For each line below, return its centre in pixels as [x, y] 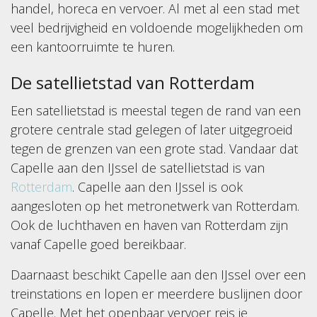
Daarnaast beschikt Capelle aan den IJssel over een [158, 274]
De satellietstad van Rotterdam [133, 82]
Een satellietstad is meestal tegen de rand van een [156, 110]
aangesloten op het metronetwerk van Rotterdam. [155, 206]
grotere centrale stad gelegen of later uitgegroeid [152, 129]
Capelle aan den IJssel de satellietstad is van [138, 167]
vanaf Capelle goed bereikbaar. [100, 244]
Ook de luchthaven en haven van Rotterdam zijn [149, 225]
